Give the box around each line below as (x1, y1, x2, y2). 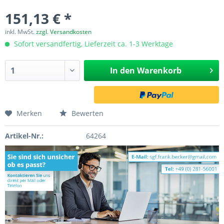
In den (109, 65, 135, 76)
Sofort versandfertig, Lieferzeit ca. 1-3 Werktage (12, 39, 173, 48)
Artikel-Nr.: (5, 131, 43, 140)
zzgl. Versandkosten (36, 27, 91, 36)
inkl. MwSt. (5, 27, 36, 36)
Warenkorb (136, 65, 181, 76)
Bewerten (69, 108, 103, 118)
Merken (16, 108, 42, 118)
